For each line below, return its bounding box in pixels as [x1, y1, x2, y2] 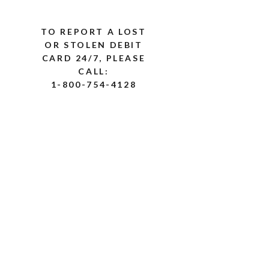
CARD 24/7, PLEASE [41, 52, 146, 63]
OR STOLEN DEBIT [44, 39, 143, 50]
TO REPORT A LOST [41, 26, 147, 37]
